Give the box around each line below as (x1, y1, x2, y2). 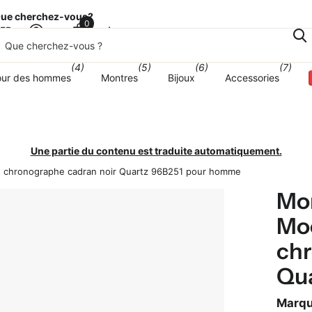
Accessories (225, 71, 279, 84)
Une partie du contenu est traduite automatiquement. (30, 145, 282, 157)
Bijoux (168, 71, 195, 84)
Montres (101, 71, 138, 84)
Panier (87, 24, 122, 38)
